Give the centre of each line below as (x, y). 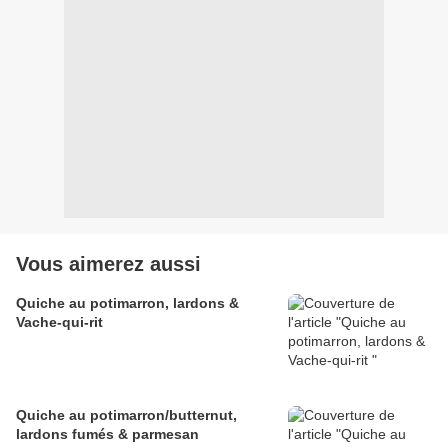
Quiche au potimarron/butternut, (126, 415)
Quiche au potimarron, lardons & (127, 303)
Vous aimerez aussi (108, 264)
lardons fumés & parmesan (107, 434)
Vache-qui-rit (59, 322)
